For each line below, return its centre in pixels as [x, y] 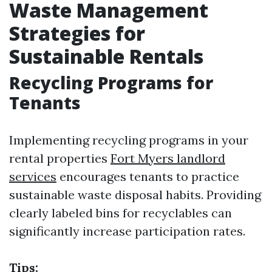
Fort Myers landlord [168, 158]
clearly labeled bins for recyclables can [121, 213]
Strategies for [77, 33]
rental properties [60, 158]
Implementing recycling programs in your [129, 140]
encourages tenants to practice [148, 176]
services [33, 176]
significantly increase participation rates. [127, 231]
